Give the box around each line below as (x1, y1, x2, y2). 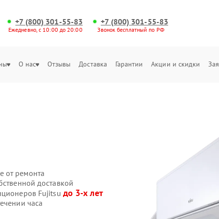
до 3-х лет (63, 187, 103, 198)
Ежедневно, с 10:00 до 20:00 (8, 26, 83, 33)
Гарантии (115, 60, 143, 68)
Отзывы (47, 60, 71, 68)
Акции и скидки (151, 60, 200, 68)
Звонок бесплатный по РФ (97, 26, 164, 33)
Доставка (79, 60, 108, 68)
